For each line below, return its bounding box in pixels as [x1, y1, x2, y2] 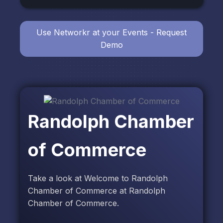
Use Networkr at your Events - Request [36, 27, 187, 38]
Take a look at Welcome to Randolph [28, 173, 168, 184]
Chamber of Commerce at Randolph [28, 186, 165, 196]
